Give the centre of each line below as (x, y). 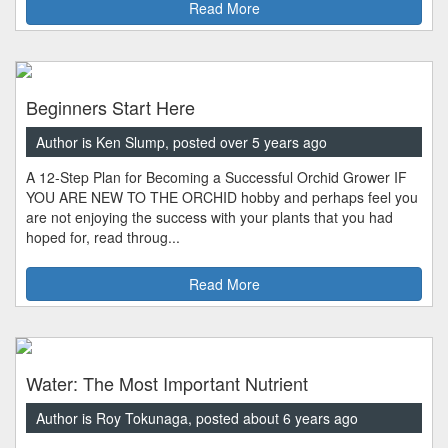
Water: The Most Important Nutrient (167, 383)
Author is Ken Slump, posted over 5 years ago (181, 142)
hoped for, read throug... (103, 237)
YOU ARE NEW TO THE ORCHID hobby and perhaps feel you (222, 197)
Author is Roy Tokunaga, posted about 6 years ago (197, 418)
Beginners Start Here (110, 107)
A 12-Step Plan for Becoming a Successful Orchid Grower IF (216, 177)
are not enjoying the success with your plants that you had (209, 217)
